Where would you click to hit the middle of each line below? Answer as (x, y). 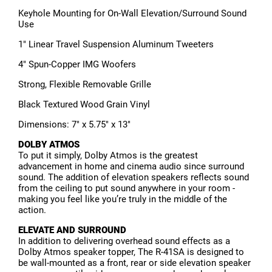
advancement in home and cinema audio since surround (131, 167)
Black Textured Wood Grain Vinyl (84, 105)
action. (32, 210)
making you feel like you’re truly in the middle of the (123, 199)
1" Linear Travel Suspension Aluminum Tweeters (116, 45)
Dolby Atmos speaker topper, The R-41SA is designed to (131, 252)
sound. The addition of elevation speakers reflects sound (134, 178)
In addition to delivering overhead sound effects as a (124, 241)
